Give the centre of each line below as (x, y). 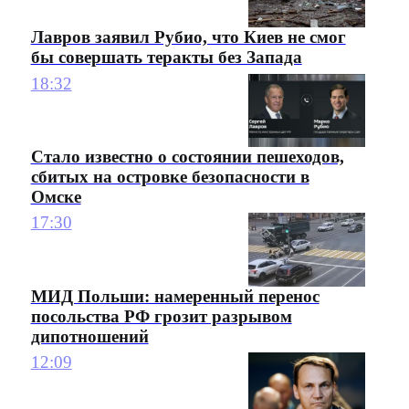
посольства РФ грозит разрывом (161, 316)
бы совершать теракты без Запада (166, 58)
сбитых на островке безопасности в (170, 177)
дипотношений (89, 336)
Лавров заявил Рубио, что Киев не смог (188, 37)
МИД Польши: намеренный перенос (175, 296)
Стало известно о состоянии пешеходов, (187, 157)
